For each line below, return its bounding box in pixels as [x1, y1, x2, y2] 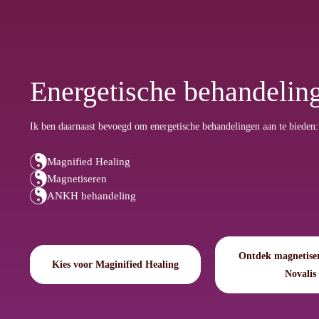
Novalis [285, 268, 316, 279]
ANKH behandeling [47, 189, 136, 202]
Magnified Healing [47, 155, 130, 167]
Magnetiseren [47, 172, 107, 184]
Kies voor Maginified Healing [52, 259, 179, 271]
